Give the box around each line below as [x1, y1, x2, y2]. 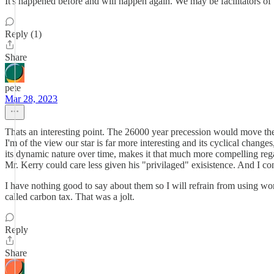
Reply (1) [5, 29, 42, 39]
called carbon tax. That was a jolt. [5, 191, 135, 202]
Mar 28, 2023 [5, 94, 57, 104]
